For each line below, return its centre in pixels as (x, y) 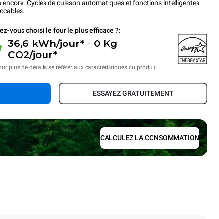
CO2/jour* (32, 55)
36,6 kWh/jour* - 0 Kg (62, 44)
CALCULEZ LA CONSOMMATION (150, 138)
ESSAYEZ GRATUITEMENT (133, 93)
